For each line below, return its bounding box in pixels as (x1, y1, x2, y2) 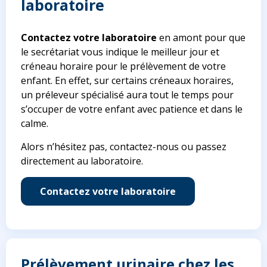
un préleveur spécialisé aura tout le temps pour (21, 88, 234, 102)
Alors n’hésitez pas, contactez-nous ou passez (21, 140, 226, 154)
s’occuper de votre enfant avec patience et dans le (21, 103, 243, 116)
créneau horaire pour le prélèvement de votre (21, 60, 226, 73)
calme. (21, 117, 48, 131)
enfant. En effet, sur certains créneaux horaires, (21, 74, 234, 88)
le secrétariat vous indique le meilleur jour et (21, 45, 219, 59)
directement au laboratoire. (21, 154, 143, 168)
